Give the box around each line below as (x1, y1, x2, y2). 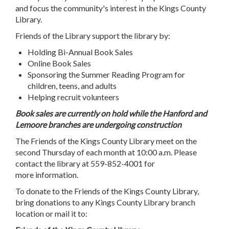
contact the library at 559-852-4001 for (15, 158, 155, 169)
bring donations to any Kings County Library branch (15, 197, 195, 208)
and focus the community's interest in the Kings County (15, 3, 206, 13)
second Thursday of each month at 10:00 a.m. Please (15, 147, 197, 157)
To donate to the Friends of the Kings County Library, (15, 186, 199, 196)
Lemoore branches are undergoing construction (15, 120, 181, 130)
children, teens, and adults (28, 81, 117, 91)
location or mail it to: (15, 209, 87, 219)
